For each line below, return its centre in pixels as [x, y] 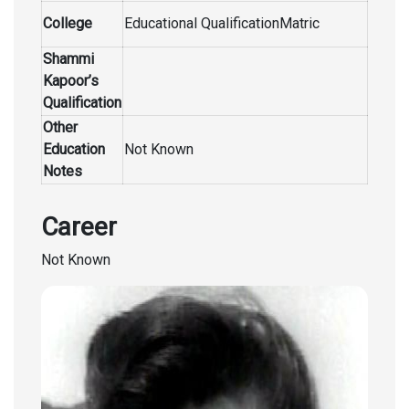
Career [79, 227]
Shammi [68, 59]
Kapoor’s [71, 81]
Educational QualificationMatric [222, 23]
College [68, 23]
